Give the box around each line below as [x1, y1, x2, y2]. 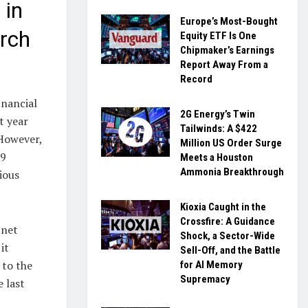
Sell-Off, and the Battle [180, 244, 280, 256]
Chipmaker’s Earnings [180, 44, 274, 56]
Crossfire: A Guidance [180, 215, 275, 228]
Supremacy [180, 273, 230, 285]
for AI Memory [180, 258, 243, 271]
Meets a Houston [180, 151, 253, 164]
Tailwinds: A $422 [180, 122, 257, 135]
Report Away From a [180, 58, 268, 71]
